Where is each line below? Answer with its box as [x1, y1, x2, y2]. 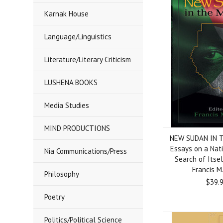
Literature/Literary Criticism [44, 55, 131, 64]
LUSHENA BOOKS [44, 78, 98, 87]
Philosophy [44, 169, 80, 179]
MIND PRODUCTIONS [44, 123, 111, 133]
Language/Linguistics [44, 32, 112, 41]
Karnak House [44, 9, 89, 18]
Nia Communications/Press [44, 146, 127, 156]
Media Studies [44, 101, 90, 110]
